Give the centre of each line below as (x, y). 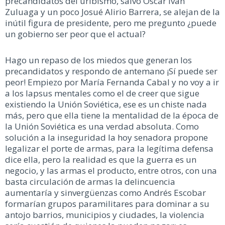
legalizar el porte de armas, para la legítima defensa (109, 148)
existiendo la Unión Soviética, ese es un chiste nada (106, 104)
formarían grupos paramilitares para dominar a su (107, 203)
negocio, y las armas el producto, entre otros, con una (111, 170)
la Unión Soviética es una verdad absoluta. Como (102, 126)
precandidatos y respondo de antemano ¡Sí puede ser (111, 71)
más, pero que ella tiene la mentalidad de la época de (112, 115)
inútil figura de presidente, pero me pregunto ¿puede (111, 23)
